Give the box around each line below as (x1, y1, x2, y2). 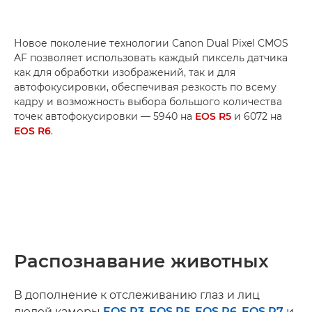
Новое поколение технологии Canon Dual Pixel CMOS (14, 36, 288, 49)
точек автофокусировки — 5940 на (14, 109, 195, 123)
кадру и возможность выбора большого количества (14, 95, 282, 108)
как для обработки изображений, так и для (14, 65, 235, 79)
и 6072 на (231, 109, 282, 123)
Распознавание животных (14, 249, 269, 272)
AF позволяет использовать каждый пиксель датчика (14, 51, 288, 64)
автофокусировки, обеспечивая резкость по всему (14, 80, 276, 93)
